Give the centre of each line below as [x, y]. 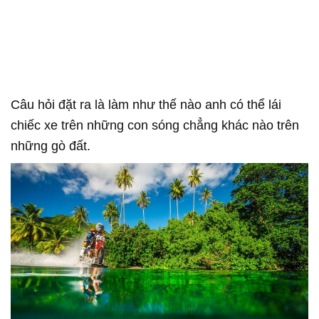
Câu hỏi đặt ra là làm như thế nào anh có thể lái [146, 104]
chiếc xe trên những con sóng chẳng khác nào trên [155, 125]
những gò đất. [51, 146]
